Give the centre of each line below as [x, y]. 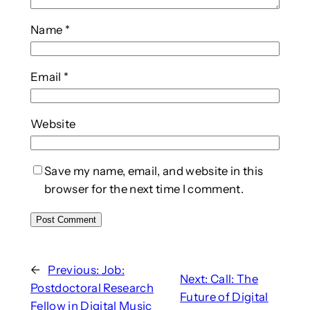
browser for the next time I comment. [144, 189]
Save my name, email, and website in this [154, 171]
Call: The [235, 279]
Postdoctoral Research [92, 288]
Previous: [75, 270]
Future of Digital [224, 297]
